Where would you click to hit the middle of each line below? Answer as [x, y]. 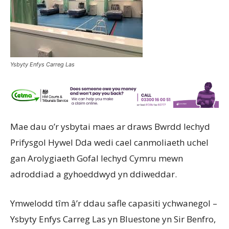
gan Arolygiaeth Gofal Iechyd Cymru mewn [97, 158]
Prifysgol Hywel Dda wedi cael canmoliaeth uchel [109, 143]
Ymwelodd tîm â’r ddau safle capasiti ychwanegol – [114, 203]
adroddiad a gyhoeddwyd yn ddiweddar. [94, 174]
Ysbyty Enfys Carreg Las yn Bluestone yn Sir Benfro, [113, 219]
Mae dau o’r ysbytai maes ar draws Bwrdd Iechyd [110, 127]
